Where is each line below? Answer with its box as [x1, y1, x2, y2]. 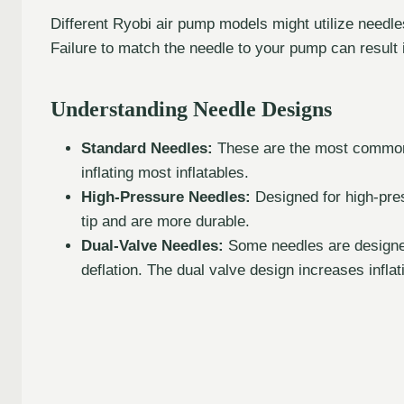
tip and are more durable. [81, 212, 250, 230]
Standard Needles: [81, 139, 213, 157]
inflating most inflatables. [81, 163, 249, 181]
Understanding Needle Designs [50, 96, 332, 121]
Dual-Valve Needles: [81, 236, 224, 254]
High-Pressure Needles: [81, 188, 251, 206]
